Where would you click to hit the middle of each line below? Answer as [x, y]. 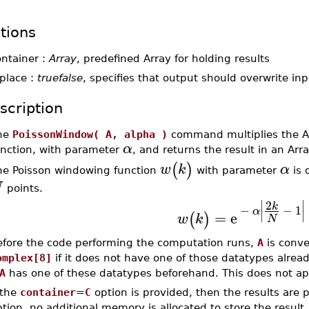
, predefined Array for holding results [173, 58]
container [48, 292]
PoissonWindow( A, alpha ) [90, 134]
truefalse [60, 78]
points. [23, 188]
